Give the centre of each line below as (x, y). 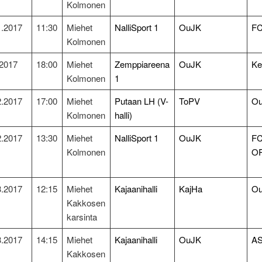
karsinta (82, 217)
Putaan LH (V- (142, 101)
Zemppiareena (142, 64)
